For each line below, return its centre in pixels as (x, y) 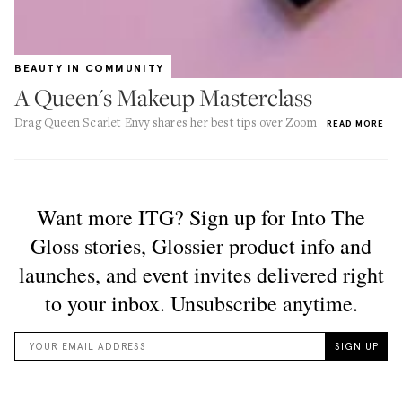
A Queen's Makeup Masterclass (163, 97)
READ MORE (356, 123)
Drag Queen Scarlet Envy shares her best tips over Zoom (166, 122)
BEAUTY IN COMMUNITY (89, 68)
